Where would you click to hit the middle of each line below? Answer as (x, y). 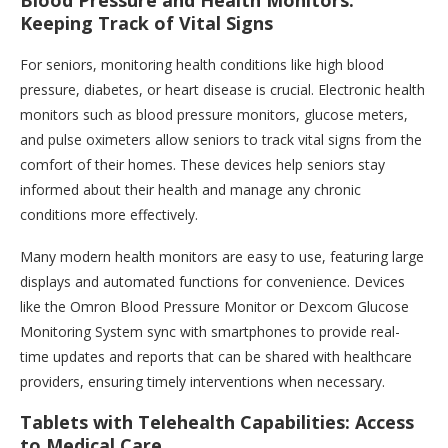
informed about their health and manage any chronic (190, 190)
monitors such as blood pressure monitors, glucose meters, (214, 115)
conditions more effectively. (109, 215)
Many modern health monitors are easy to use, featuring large (222, 257)
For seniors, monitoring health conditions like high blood (202, 65)
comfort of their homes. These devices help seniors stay (202, 165)
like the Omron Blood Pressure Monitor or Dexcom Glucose (214, 307)
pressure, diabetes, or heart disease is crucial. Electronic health (222, 90)
